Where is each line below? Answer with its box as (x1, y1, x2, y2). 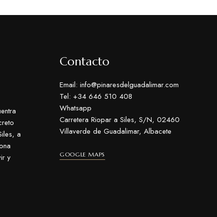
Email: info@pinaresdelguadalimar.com (60, 79, 179, 90)
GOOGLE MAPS (60, 151, 105, 158)
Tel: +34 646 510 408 (60, 91, 133, 102)
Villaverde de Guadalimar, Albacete (60, 126, 172, 137)
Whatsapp (60, 103, 92, 113)
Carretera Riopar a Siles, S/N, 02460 (60, 114, 180, 125)
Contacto (60, 54, 110, 69)
